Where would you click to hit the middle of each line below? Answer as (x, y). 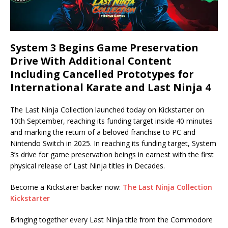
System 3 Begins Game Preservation (104, 48)
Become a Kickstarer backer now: (66, 187)
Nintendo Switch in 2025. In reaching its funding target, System (113, 144)
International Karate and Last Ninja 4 (110, 88)
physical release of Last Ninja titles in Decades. (88, 166)
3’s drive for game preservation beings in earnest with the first (112, 155)
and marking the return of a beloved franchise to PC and (103, 132)
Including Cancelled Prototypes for (102, 74)
